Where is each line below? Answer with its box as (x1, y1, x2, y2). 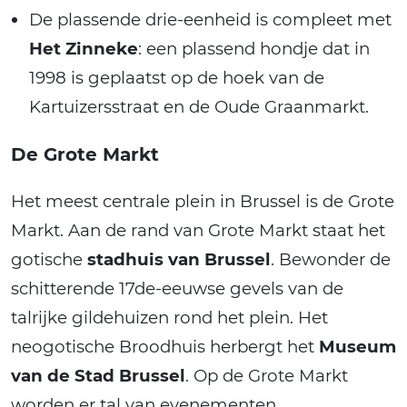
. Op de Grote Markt (185, 365, 348, 387)
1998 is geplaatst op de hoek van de (29, 67, 324, 89)
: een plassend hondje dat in (138, 38, 370, 60)
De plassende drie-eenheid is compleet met (29, 9, 392, 31)
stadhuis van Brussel (87, 249, 271, 271)
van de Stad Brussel (11, 365, 185, 387)
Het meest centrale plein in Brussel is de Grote (11, 191, 394, 213)
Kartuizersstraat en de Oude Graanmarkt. (29, 96, 369, 118)
